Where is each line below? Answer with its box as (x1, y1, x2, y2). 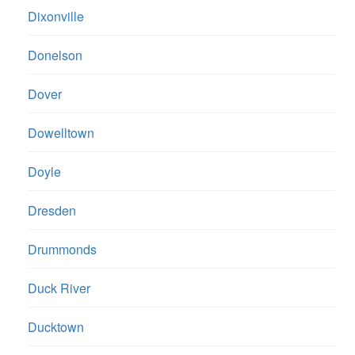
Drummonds (28, 240, 97, 259)
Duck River (28, 279, 90, 298)
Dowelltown (28, 124, 94, 143)
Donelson (28, 46, 82, 65)
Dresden (28, 201, 76, 220)
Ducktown (28, 318, 84, 337)
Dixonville (28, 7, 84, 26)
